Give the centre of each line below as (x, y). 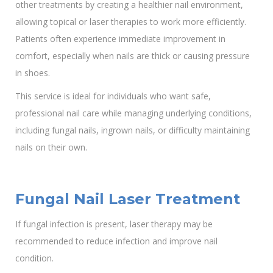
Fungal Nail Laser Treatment (128, 199)
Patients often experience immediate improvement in (120, 38)
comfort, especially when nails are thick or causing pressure (133, 55)
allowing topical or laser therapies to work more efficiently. (131, 21)
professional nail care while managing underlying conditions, (133, 113)
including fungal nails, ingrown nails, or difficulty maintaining (133, 130)
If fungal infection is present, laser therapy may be (114, 224)
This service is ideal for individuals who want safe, (113, 96)
